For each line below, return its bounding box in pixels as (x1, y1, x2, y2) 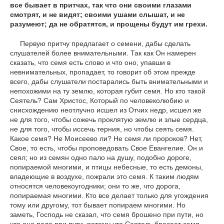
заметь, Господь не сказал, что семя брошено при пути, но (10, 210, 203, 219)
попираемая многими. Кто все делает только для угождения (10, 191, 208, 200)
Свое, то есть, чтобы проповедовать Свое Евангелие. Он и (10, 144, 203, 152)
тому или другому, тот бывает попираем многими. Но (10, 201, 185, 209)
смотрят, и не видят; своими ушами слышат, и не (10, 10, 185, 19)
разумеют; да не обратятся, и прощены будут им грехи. (10, 20, 207, 28)
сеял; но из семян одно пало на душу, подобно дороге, (10, 153, 191, 162)
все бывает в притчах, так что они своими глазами (10, 1, 191, 9)
